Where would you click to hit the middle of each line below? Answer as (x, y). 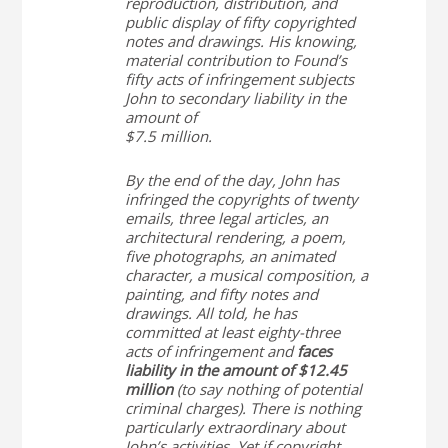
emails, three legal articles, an (226, 218)
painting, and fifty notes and (221, 294)
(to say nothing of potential (267, 389)
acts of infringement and (208, 351)
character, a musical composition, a (246, 275)
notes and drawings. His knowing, (240, 41)
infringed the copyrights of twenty (241, 199)
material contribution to (208, 60)
